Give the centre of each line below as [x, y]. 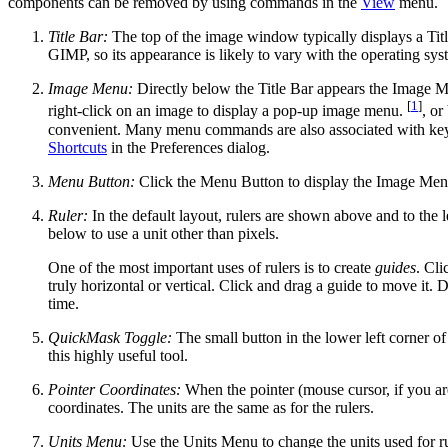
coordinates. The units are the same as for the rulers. [211, 407]
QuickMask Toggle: [110, 337]
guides [395, 267]
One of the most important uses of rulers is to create [211, 267]
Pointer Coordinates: [114, 389]
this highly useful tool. [118, 355]
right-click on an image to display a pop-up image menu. [227, 111]
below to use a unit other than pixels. [163, 233]
